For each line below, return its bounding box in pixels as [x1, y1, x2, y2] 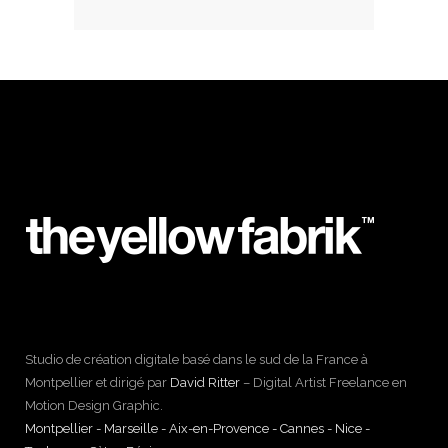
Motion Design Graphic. [25, 397, 163, 413]
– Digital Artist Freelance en [240, 374, 407, 390]
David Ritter [170, 374, 240, 390]
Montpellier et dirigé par [25, 374, 170, 390]
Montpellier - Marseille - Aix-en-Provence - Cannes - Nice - [25, 420, 370, 436]
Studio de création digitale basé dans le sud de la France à [25, 351, 368, 367]
